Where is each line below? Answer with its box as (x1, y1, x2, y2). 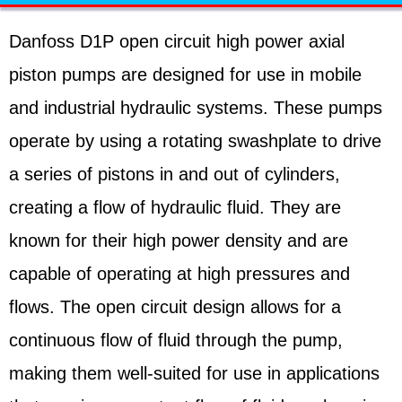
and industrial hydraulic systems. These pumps (9, 98, 382, 118)
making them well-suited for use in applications (9, 363, 380, 384)
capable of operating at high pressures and (9, 264, 350, 284)
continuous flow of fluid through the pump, (9, 330, 343, 351)
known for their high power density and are (9, 231, 348, 251)
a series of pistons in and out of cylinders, (9, 164, 340, 185)
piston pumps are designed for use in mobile (9, 65, 362, 85)
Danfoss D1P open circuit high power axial (9, 31, 345, 52)
